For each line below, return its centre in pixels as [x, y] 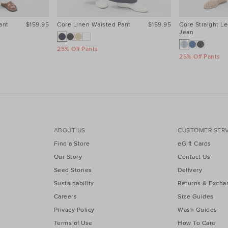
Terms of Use [73, 223]
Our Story [68, 157]
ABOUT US [69, 130]
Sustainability [74, 183]
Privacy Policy [74, 210]
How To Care [197, 223]
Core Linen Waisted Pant [94, 24]
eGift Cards [194, 144]
